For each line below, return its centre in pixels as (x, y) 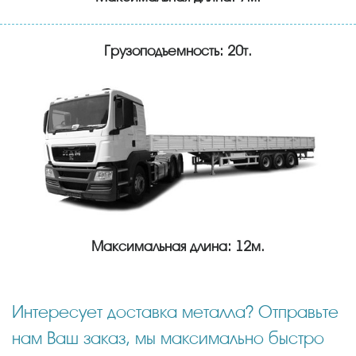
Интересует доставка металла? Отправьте (18, 312)
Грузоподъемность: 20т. (178, 50)
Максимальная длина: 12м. (178, 247)
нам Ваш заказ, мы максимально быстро (168, 339)
